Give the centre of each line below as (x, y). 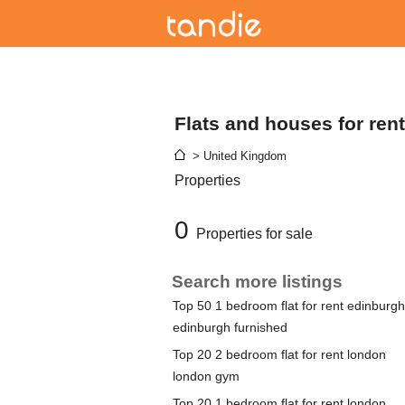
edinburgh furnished (230, 327)
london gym (206, 376)
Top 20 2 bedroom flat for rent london (279, 354)
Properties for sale (254, 234)
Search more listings (257, 282)
